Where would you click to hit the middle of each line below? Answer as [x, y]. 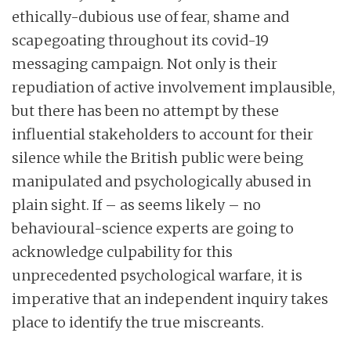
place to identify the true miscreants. [141, 323]
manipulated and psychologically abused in [161, 182]
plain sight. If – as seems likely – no [136, 205]
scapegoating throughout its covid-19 [140, 41]
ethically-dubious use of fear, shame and [150, 17]
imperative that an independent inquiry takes [170, 299]
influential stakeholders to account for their [163, 135]
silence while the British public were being [157, 158]
